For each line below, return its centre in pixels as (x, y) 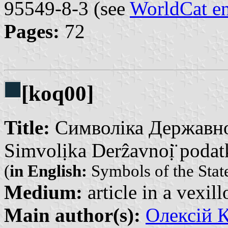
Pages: (32, 31)
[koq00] (58, 93)
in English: (48, 171)
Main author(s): (72, 215)
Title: (27, 127)
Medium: (43, 192)
